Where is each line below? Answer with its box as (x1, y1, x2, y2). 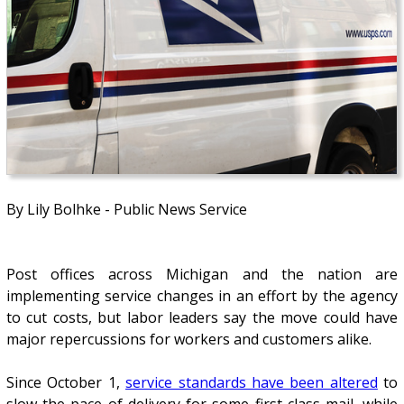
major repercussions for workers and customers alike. (5, 328, 372, 349)
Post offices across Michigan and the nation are (5, 263, 399, 284)
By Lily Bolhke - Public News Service (5, 198, 247, 219)
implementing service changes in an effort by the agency (5, 285, 399, 306)
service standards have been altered (125, 372, 378, 392)
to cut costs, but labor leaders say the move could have (5, 307, 399, 327)
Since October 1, (5, 372, 126, 392)
